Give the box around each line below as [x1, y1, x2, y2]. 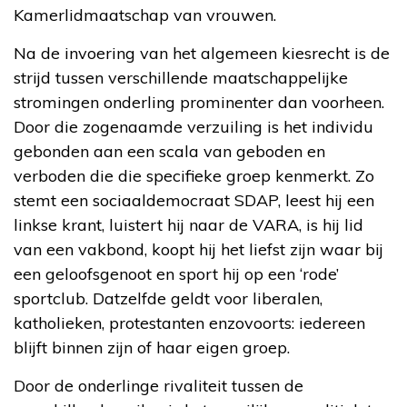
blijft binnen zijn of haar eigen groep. [14, 336, 290, 358]
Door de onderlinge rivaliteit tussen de [14, 374, 303, 396]
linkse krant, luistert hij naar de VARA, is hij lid [14, 213, 363, 235]
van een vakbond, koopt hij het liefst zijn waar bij [14, 238, 383, 260]
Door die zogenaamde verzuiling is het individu [14, 115, 373, 137]
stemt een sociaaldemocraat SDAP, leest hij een [14, 189, 374, 211]
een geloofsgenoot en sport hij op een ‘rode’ [14, 263, 339, 284]
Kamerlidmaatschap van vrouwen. [14, 4, 276, 25]
